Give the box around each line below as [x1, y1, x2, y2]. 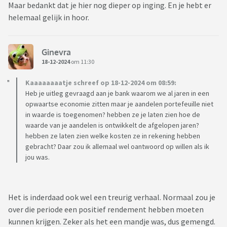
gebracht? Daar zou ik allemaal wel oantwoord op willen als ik [25, 142, 209, 152]
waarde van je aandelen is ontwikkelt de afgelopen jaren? [25, 121, 199, 130]
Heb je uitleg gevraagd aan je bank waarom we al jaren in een [25, 89, 209, 98]
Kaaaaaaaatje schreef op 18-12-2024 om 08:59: [25, 78, 176, 88]
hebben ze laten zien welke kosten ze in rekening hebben [25, 131, 200, 141]
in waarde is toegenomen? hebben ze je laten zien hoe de [25, 110, 200, 120]
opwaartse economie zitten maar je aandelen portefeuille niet [25, 99, 213, 109]
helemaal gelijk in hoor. [8, 12, 89, 23]
